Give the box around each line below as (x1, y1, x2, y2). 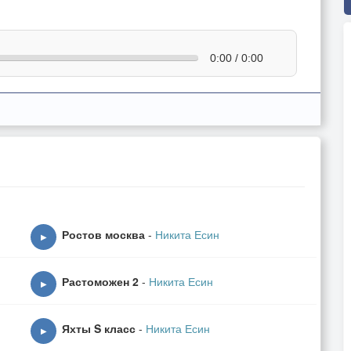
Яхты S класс (62, 320, 136, 336)
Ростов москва (62, 226, 148, 242)
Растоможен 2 (62, 273, 139, 289)
